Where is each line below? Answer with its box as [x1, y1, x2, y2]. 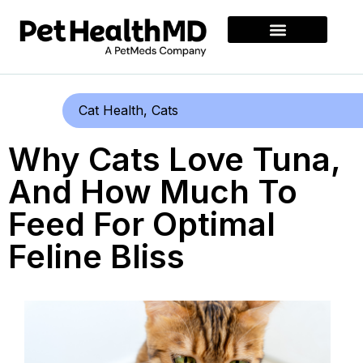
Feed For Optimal [8, 204, 275, 245]
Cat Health [79, 102, 144, 119]
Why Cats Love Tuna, [8, 139, 340, 180]
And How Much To [8, 172, 297, 212]
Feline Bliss [8, 237, 185, 277]
